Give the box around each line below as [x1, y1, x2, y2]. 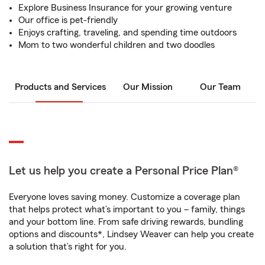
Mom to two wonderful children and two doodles [18, 40, 215, 50]
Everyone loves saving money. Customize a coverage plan [9, 192, 240, 202]
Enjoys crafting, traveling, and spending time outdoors [18, 28, 237, 37]
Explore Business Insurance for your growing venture [18, 3, 232, 12]
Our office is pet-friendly [18, 15, 118, 25]
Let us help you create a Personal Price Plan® [9, 165, 238, 177]
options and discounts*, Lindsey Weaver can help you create [9, 230, 254, 239]
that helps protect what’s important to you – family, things [9, 205, 245, 214]
